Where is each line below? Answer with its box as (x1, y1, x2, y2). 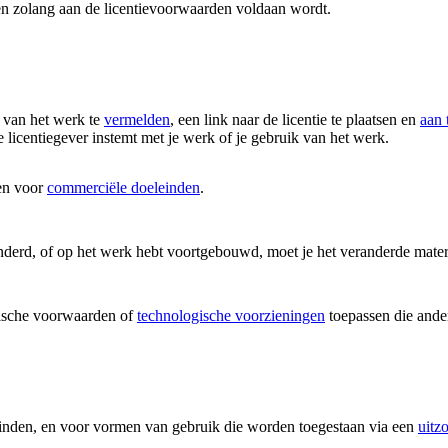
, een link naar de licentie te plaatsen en (170, 111, 420, 129)
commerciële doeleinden (47, 179, 200, 197)
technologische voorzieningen (137, 307, 325, 325)
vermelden (104, 111, 170, 129)
